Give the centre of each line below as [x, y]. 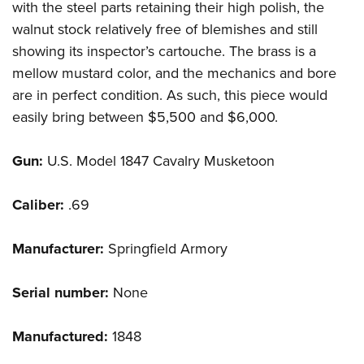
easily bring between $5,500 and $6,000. [145, 117]
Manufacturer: [58, 249]
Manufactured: [60, 337]
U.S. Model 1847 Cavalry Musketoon [159, 161]
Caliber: [38, 205]
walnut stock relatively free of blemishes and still [165, 30]
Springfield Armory [166, 249]
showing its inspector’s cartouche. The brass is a [164, 52]
